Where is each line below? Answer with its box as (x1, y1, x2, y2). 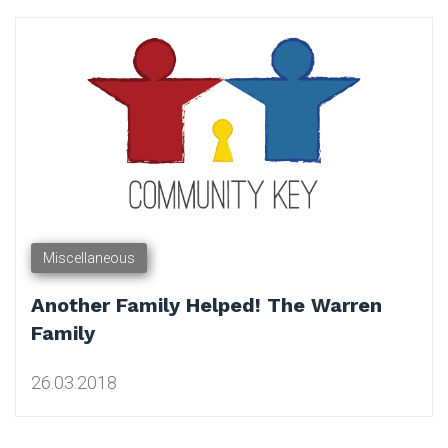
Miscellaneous (43, 250, 135, 267)
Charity (14, 47, 116, 81)
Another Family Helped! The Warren (31, 293, 382, 318)
